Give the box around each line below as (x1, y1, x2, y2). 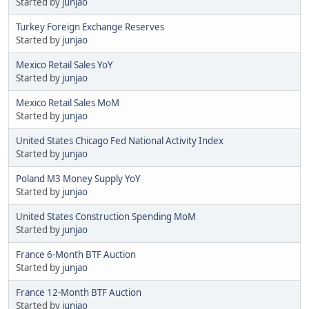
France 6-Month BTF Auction (16, 248, 136, 261)
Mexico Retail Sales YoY (16, 58, 113, 71)
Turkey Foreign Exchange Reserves (16, 20, 164, 33)
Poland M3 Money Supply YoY (16, 172, 141, 185)
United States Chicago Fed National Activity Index (16, 134, 223, 147)
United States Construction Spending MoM (16, 210, 196, 223)
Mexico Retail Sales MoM (16, 96, 119, 109)
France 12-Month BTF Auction (16, 286, 141, 299)
